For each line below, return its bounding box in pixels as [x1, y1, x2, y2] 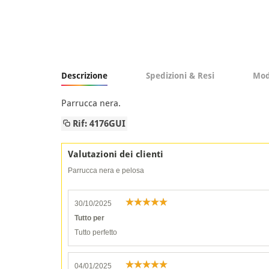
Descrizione [61, 70, 107, 80]
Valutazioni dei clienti [68, 148, 163, 160]
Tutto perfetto [74, 228, 117, 237]
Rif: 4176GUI [70, 118, 125, 129]
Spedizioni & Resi [146, 70, 214, 80]
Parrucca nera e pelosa [68, 166, 144, 175]
